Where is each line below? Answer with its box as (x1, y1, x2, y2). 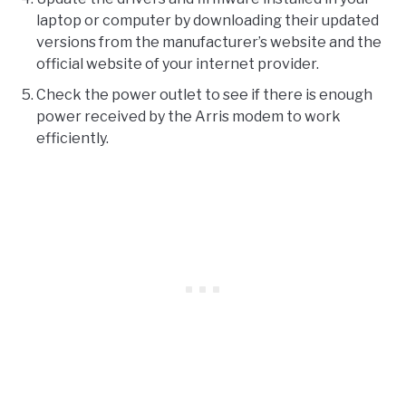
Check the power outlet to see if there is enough (36, 86, 372, 104)
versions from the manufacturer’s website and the (36, 34, 382, 52)
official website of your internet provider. (36, 55, 319, 73)
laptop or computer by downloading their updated (36, 12, 379, 30)
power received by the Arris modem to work (36, 108, 341, 126)
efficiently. (36, 130, 109, 148)
